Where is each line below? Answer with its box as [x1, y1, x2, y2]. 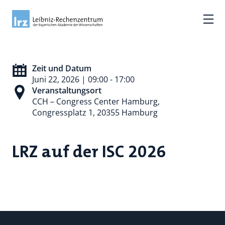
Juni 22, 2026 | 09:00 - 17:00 [32, 74, 135, 85]
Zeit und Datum [32, 63, 91, 74]
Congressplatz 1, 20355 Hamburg [32, 107, 158, 118]
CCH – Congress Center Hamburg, [32, 96, 160, 107]
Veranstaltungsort [32, 85, 101, 96]
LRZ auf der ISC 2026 [12, 141, 166, 163]
